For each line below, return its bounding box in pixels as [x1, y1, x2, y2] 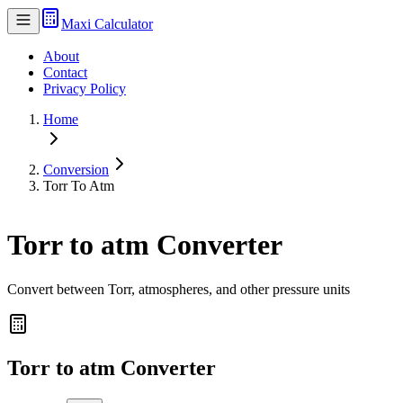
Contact [43, 65, 87, 80]
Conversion [43, 162, 109, 177]
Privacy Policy [43, 81, 126, 96]
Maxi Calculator [61, 16, 153, 31]
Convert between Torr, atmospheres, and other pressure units [7, 281, 350, 297]
